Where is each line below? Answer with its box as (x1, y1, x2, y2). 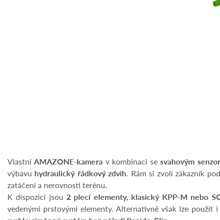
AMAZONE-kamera (34, 156, 103, 167)
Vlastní (7, 156, 34, 167)
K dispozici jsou (7, 191, 66, 203)
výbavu (7, 167, 35, 179)
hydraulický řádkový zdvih (34, 167, 127, 179)
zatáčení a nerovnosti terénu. (7, 179, 107, 191)
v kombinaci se (103, 156, 161, 167)
